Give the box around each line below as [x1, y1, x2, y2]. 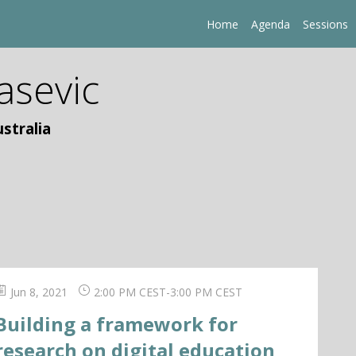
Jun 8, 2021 [10, 284, 68, 300]
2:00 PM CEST [94, 284, 167, 300]
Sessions [303, 16, 348, 32]
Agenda [251, 16, 290, 32]
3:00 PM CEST [170, 284, 243, 300]
